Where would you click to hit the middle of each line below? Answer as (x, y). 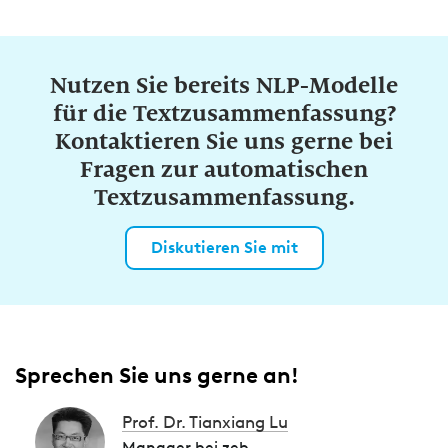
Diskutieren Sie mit (224, 247)
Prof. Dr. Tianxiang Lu (205, 422)
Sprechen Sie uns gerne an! (157, 375)
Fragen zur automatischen (224, 169)
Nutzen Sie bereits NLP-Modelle (224, 85)
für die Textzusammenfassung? (224, 113)
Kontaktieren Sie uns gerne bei (224, 141)
